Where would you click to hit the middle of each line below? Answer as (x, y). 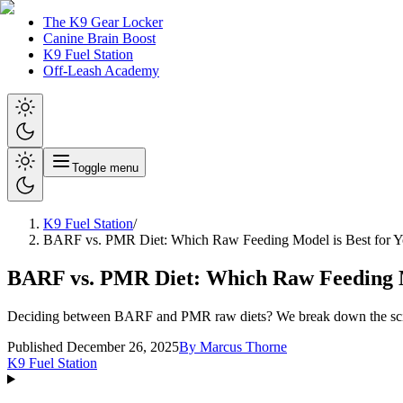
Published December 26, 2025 (93, 346)
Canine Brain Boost (99, 38)
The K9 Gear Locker (103, 22)
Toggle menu (105, 168)
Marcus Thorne (243, 346)
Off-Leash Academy (101, 71)
